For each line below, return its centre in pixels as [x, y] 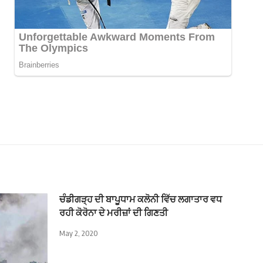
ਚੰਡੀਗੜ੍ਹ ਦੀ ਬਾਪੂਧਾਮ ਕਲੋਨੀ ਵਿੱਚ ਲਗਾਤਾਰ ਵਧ [141, 199]
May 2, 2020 [79, 233]
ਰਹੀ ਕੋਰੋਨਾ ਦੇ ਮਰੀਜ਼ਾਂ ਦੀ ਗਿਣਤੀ [114, 213]
